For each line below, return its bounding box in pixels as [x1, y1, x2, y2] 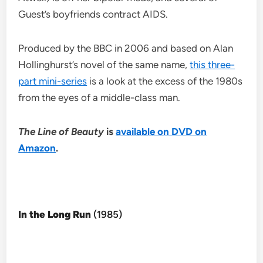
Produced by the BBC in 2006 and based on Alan [18, 42, 234, 55]
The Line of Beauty [18, 126, 104, 138]
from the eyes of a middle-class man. [18, 92, 181, 104]
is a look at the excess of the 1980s [87, 75, 243, 87]
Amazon [18, 142, 56, 154]
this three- [190, 59, 235, 71]
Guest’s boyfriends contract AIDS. [18, 8, 168, 21]
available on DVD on [116, 126, 207, 138]
